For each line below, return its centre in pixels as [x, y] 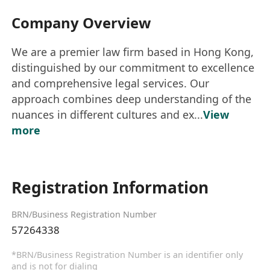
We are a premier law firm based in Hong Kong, [133, 52]
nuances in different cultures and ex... [108, 115]
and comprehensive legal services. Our [111, 83]
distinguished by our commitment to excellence [133, 68]
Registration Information [110, 187]
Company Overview [81, 22]
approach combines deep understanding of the [132, 99]
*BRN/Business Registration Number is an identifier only [127, 254]
